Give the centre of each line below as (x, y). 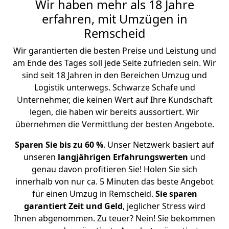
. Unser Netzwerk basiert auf (159, 144)
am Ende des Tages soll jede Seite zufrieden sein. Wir (114, 63)
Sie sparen (176, 193)
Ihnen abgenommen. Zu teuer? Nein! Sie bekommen (114, 218)
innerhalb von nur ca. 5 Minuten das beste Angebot (114, 181)
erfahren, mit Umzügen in (114, 19)
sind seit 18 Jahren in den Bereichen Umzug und (114, 75)
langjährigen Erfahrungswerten (123, 157)
